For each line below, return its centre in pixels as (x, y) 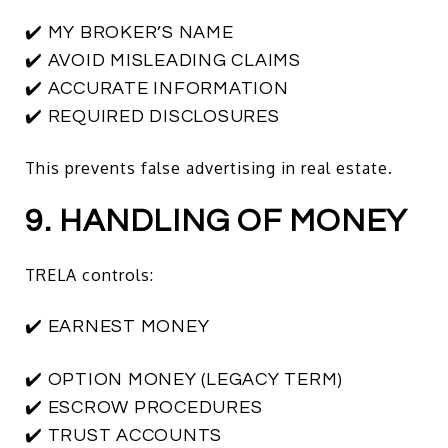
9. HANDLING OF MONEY (216, 222)
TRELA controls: (89, 275)
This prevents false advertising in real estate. (209, 168)
